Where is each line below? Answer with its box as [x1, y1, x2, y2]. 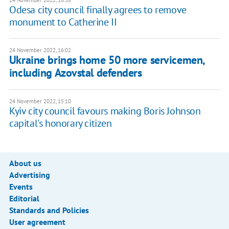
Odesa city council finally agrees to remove [9, 3, 187, 17]
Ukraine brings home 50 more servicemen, [9, 53, 204, 67]
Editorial [9, 193, 39, 204]
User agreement [9, 217, 65, 227]
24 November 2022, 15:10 [9, 98, 71, 105]
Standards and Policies [9, 205, 89, 216]
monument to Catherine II [9, 15, 117, 29]
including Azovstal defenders [9, 65, 142, 80]
